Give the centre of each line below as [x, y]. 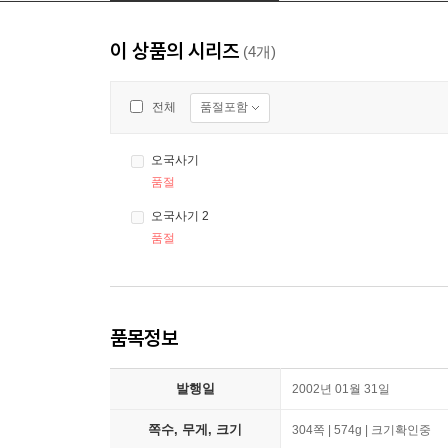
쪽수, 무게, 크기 [195, 430]
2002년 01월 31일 [341, 389]
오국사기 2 [180, 216]
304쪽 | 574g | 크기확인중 [361, 430]
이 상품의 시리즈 [174, 51]
